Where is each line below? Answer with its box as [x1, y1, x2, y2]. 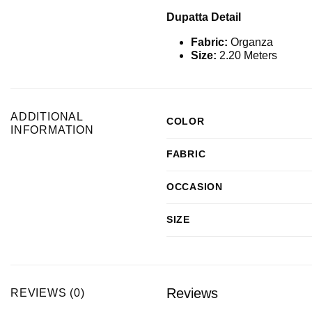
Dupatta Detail [166, 11, 241, 24]
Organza [228, 36, 273, 49]
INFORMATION [10, 124, 94, 136]
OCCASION [166, 181, 223, 193]
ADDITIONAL [10, 111, 84, 123]
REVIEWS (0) [10, 287, 85, 299]
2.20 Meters [219, 49, 277, 62]
